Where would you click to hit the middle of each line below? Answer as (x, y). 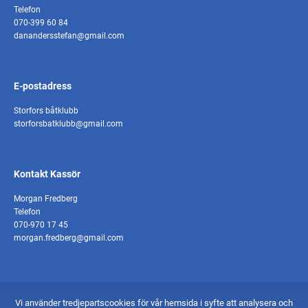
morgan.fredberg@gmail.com (69, 238)
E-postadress (43, 86)
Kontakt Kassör (47, 174)
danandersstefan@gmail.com (69, 35)
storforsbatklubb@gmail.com (68, 123)
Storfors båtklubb (46, 110)
